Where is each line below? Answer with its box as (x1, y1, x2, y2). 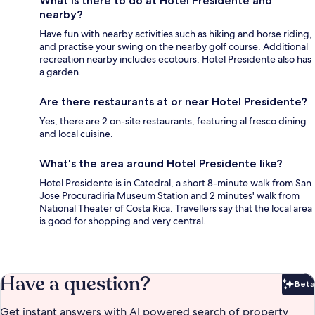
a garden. (39, 65, 82, 78)
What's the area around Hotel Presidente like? (39, 156, 283, 170)
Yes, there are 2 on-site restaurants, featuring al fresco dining (39, 114, 307, 127)
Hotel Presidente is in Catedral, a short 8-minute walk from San (39, 176, 311, 189)
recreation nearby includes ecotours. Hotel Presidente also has (39, 52, 311, 65)
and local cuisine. (39, 127, 113, 140)
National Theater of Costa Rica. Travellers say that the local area (39, 201, 312, 214)
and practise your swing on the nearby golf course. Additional (39, 39, 308, 53)
